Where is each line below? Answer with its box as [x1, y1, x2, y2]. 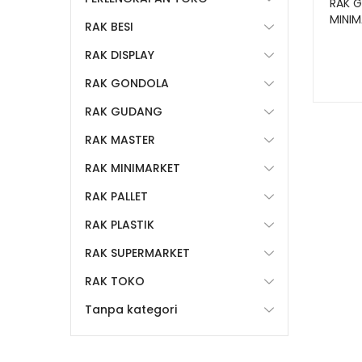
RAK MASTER [85, 132, 155, 148]
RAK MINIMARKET [85, 160, 180, 176]
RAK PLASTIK [85, 217, 154, 233]
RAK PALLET [85, 188, 148, 204]
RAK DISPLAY [85, 47, 154, 63]
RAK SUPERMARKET [85, 245, 190, 261]
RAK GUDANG [85, 103, 162, 120]
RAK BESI [85, 19, 133, 35]
